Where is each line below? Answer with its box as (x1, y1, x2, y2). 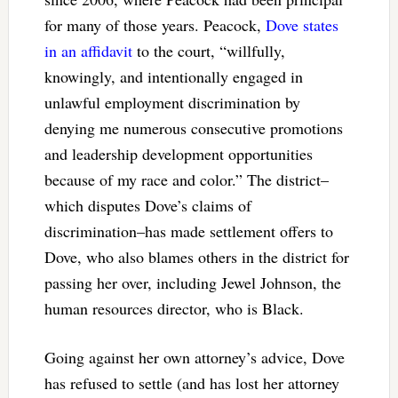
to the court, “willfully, (131, 39, 285, 61)
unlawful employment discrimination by (44, 91, 300, 113)
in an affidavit (44, 39, 132, 61)
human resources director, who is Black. (44, 297, 304, 319)
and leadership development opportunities (44, 142, 313, 164)
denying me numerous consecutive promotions (44, 116, 343, 139)
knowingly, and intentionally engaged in (44, 65, 303, 87)
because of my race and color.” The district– (44, 168, 329, 190)
